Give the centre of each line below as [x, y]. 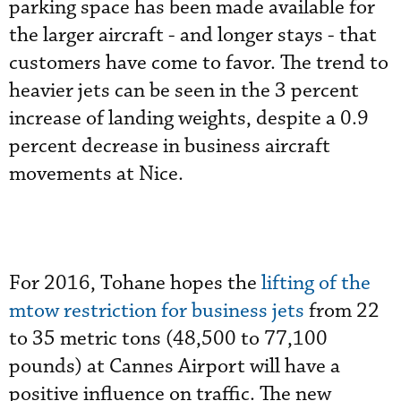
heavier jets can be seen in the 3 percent [184, 91]
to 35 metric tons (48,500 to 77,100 [168, 339]
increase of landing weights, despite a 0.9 [189, 119]
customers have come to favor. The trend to [199, 63]
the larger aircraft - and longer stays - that [193, 35]
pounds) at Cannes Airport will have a [175, 367]
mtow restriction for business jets [157, 311]
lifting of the [316, 283]
